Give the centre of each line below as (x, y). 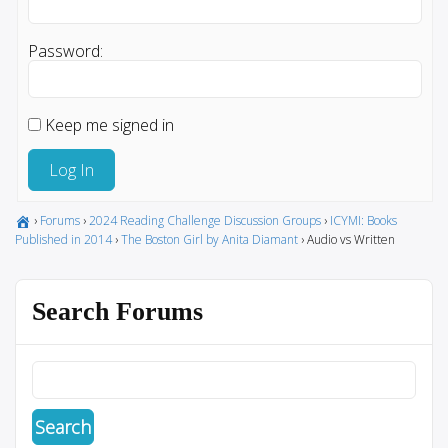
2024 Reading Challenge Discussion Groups (205, 220)
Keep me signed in (109, 124)
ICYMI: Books (363, 220)
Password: (65, 50)
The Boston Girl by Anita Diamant (209, 239)
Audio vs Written (351, 239)
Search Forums (117, 311)
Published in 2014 (63, 239)
